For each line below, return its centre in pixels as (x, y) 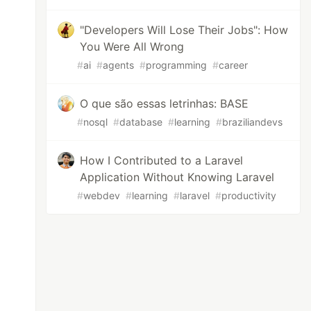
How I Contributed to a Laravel (162, 160)
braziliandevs (253, 122)
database (141, 122)
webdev (102, 195)
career (234, 65)
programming (177, 65)
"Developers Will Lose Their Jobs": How (184, 30)
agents (119, 65)
